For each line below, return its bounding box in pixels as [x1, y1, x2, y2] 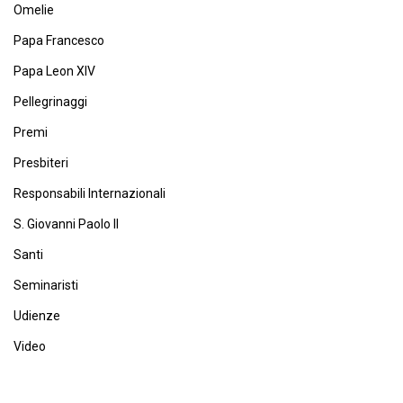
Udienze [13, 309, 60, 323]
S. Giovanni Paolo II [13, 217, 119, 231]
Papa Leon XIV [13, 64, 95, 78]
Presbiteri [13, 156, 68, 170]
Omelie [13, 3, 54, 17]
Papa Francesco [13, 33, 104, 48]
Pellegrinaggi [13, 94, 87, 109]
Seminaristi [13, 278, 78, 292]
